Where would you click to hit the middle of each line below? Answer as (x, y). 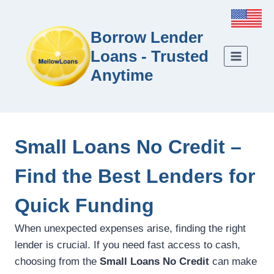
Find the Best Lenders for (135, 176)
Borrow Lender (147, 37)
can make (233, 262)
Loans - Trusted (150, 56)
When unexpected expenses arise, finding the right (130, 229)
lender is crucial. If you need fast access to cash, (128, 245)
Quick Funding (84, 206)
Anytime (122, 75)
